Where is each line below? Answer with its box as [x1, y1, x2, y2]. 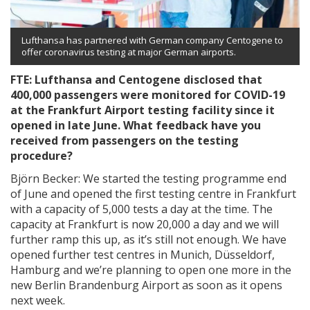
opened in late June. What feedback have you [10, 117, 261, 133]
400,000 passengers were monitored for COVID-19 [10, 86, 285, 102]
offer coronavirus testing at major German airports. [21, 45, 236, 58]
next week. [10, 292, 65, 308]
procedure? [10, 147, 73, 163]
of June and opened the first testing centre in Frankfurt [10, 185, 296, 201]
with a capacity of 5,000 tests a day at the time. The [10, 201, 273, 217]
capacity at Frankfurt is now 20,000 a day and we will [10, 216, 279, 232]
